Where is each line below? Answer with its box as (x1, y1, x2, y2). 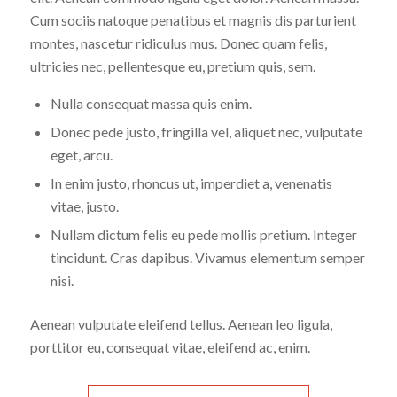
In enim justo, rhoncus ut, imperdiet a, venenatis (50, 175, 332, 192)
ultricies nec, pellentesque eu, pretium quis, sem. (29, 57, 315, 74)
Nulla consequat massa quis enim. (50, 95, 252, 113)
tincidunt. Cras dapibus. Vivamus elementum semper (50, 249, 365, 267)
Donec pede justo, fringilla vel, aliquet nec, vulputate (50, 123, 362, 141)
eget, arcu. (50, 146, 113, 164)
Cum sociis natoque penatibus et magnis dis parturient (29, 11, 356, 28)
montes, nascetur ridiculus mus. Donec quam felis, (29, 34, 327, 51)
